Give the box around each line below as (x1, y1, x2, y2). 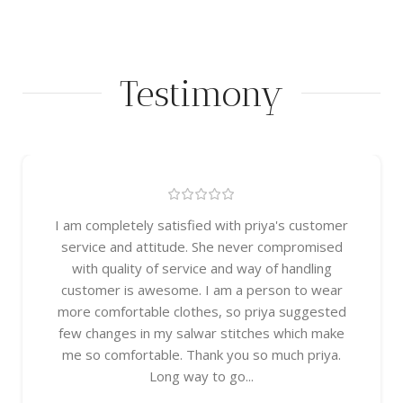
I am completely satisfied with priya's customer (55, 215, 348, 234)
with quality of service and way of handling (71, 258, 332, 277)
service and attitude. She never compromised (60, 237, 343, 255)
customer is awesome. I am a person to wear (60, 280, 343, 299)
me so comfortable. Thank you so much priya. (62, 345, 341, 363)
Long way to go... (149, 366, 254, 385)
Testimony (120, 71, 283, 115)
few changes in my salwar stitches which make (58, 323, 345, 342)
